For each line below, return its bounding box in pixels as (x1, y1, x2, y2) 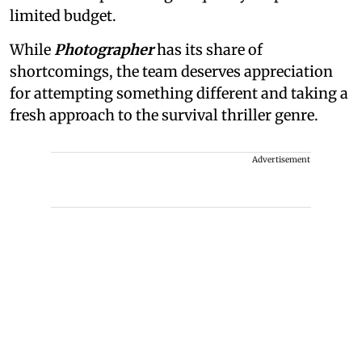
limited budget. (10, 6, 116, 25)
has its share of (154, 40, 263, 59)
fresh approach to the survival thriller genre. (10, 105, 318, 124)
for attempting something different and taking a (10, 83, 348, 103)
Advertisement (252, 154, 310, 165)
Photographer (54, 40, 154, 59)
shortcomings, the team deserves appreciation (10, 61, 333, 81)
